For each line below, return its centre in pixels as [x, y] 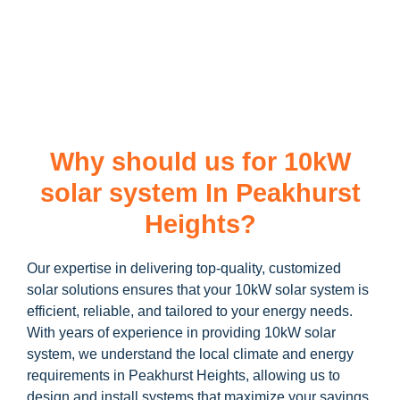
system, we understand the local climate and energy [190, 354]
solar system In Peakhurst [200, 192]
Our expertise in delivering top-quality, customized [184, 268]
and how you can [331, 16]
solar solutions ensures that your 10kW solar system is [198, 289]
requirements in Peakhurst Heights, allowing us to [183, 375]
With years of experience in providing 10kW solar [181, 332]
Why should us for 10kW [200, 161]
